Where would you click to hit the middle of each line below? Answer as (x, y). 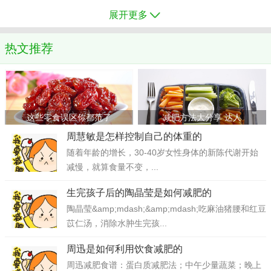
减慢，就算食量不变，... (113, 167)
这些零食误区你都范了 (69, 117)
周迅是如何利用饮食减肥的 (125, 249)
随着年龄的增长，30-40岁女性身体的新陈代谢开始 (162, 152)
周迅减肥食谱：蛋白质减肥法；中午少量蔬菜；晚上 (164, 265)
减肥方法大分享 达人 (202, 117)
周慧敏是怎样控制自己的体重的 (134, 136)
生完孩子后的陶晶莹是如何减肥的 (139, 193)
